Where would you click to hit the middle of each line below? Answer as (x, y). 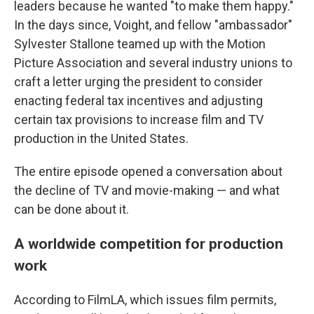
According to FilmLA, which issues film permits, (145, 300)
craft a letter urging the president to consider (138, 82)
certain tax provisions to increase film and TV (139, 120)
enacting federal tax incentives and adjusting (138, 101)
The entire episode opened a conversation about (148, 171)
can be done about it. (71, 209)
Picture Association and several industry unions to (153, 63)
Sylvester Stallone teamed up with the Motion (140, 44)
